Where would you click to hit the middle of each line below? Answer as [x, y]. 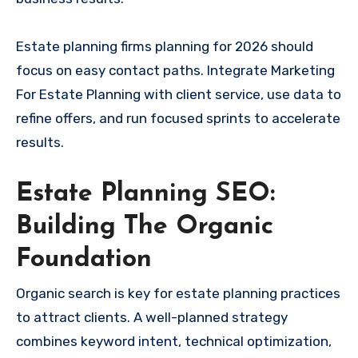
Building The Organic [145, 227]
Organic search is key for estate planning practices [178, 294]
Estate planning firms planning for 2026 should [165, 46]
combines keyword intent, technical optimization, [174, 342]
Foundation [84, 259]
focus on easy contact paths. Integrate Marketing [175, 70]
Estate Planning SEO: [145, 194]
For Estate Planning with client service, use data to [179, 94]
